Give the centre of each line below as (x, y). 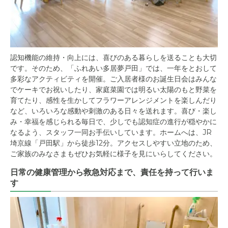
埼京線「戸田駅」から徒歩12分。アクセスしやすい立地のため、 (113, 143)
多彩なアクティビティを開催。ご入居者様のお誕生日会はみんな (113, 79)
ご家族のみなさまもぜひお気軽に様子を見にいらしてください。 (113, 153)
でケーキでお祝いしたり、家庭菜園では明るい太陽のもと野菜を (113, 89)
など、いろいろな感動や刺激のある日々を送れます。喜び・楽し (113, 111)
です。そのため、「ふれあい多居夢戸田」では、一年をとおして (113, 68)
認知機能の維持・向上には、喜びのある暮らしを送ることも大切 (113, 57)
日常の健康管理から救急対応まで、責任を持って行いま (112, 172)
